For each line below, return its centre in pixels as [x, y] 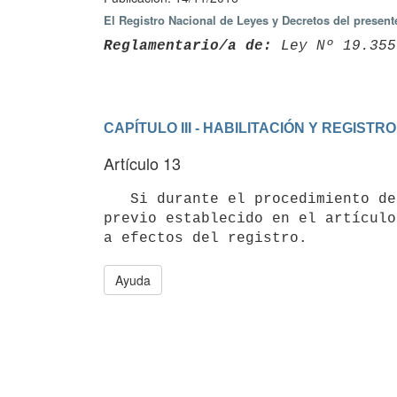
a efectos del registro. [206, 238]
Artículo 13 [142, 163]
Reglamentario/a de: [188, 46]
